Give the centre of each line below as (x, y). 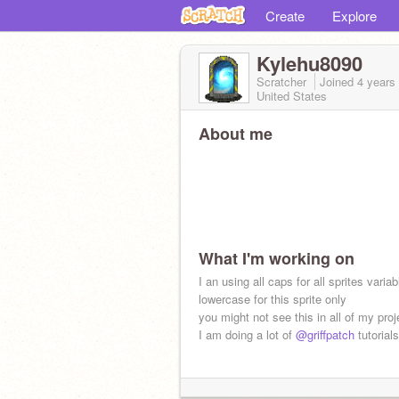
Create (285, 16)
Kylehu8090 (309, 63)
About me (236, 134)
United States (292, 96)
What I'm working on (277, 258)
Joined (338, 81)
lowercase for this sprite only (273, 299)
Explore (354, 16)
